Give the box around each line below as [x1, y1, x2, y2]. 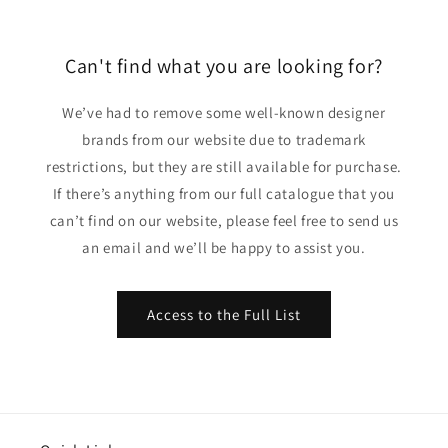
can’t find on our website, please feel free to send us [49, 211, 399, 230]
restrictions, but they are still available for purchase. [46, 157, 402, 176]
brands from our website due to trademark [81, 130, 366, 149]
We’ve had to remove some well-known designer [62, 103, 386, 122]
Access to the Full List [147, 304, 301, 324]
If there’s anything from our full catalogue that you [52, 184, 396, 203]
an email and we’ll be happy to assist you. [82, 238, 366, 257]
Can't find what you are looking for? [65, 53, 383, 79]
